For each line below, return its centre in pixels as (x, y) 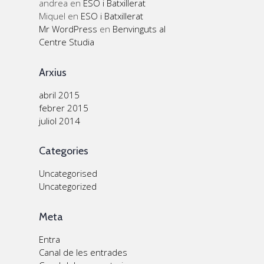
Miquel (52, 16)
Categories (64, 151)
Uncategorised (68, 173)
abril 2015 (59, 95)
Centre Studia (67, 42)
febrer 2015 (64, 108)
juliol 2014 (60, 121)
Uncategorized (68, 186)
